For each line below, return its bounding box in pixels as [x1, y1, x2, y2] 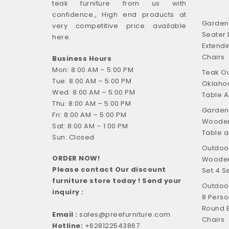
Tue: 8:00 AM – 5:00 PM [52, 76, 131, 86]
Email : [52, 210, 78, 220]
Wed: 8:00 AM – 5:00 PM [52, 87, 135, 97]
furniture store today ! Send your [52, 176, 181, 186]
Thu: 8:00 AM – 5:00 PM [52, 98, 131, 108]
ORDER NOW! [52, 153, 100, 164]
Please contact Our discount [52, 165, 166, 175]
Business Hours [52, 53, 111, 63]
